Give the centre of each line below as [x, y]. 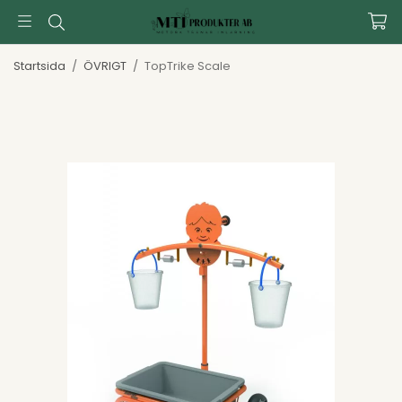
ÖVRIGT [105, 66]
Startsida [39, 66]
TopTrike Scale [188, 66]
